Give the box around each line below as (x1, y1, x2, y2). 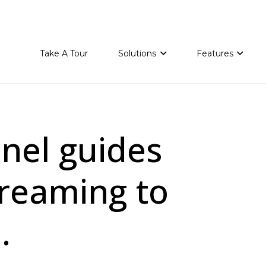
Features (196, 48, 233, 59)
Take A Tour (39, 48, 88, 59)
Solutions (118, 48, 156, 59)
